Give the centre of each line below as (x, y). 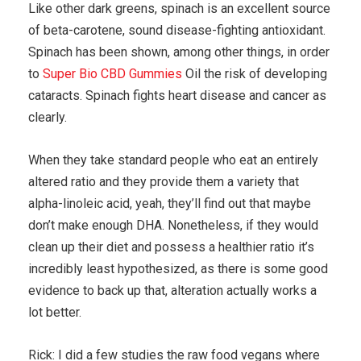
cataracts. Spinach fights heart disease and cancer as (177, 95)
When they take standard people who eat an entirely (173, 160)
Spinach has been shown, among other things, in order (179, 52)
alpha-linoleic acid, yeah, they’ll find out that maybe (170, 203)
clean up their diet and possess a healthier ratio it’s (171, 247)
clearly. (48, 117)
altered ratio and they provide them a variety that (164, 181)
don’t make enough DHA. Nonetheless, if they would (173, 225)
